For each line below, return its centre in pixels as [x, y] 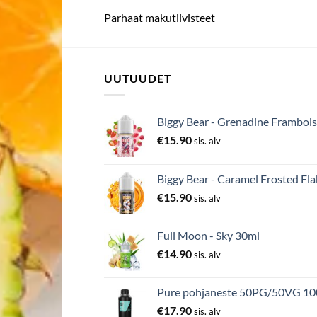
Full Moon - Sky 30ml [208, 236]
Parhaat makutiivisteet [160, 17]
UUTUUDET [138, 78]
